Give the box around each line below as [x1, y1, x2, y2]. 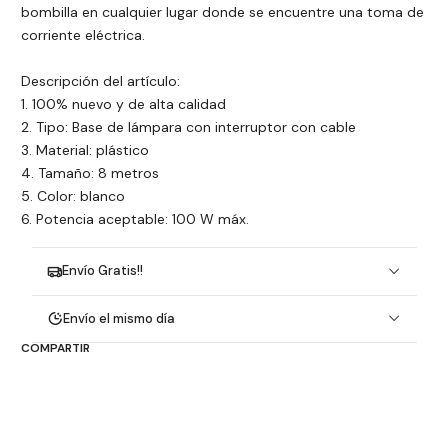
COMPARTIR [21, 340, 90, 356]
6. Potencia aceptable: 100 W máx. [21, 210, 249, 229]
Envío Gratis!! [62, 262, 144, 280]
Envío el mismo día [63, 309, 176, 327]
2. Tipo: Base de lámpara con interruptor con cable [21, 118, 356, 137]
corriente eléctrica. [21, 26, 145, 45]
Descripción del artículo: [21, 72, 180, 91]
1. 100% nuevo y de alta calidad [21, 95, 226, 114]
